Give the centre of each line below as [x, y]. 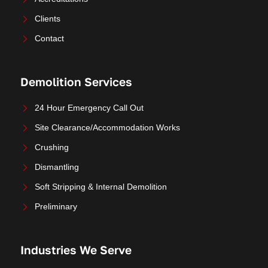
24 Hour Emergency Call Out [89, 108]
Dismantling [57, 167]
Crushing [51, 147]
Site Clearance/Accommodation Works [107, 128]
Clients [47, 19]
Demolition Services [76, 82]
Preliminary [56, 207]
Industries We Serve [76, 250]
